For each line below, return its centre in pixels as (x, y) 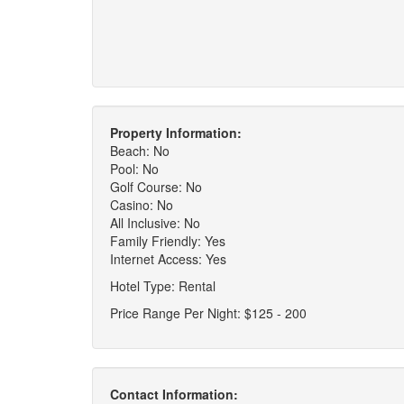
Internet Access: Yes (168, 259)
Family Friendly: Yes (168, 241)
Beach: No (140, 151)
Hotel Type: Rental (163, 286)
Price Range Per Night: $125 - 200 (208, 313)
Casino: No (142, 205)
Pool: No (134, 169)
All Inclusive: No (155, 223)
